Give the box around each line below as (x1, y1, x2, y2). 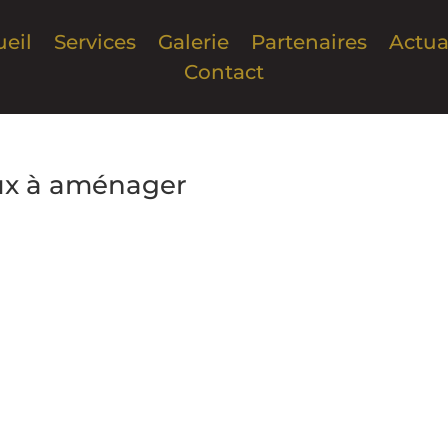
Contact (183, 59, 264, 84)
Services (53, 29, 136, 54)
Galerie (157, 29, 229, 54)
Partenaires (250, 29, 367, 54)
